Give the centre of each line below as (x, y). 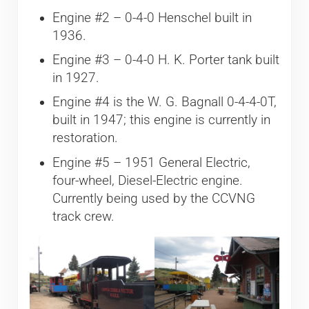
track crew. (83, 216)
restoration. (85, 138)
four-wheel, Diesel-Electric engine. (147, 180)
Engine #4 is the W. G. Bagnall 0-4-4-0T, (164, 102)
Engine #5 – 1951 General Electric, (151, 162)
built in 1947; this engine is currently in (161, 120)
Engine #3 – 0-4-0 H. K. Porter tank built (166, 60)
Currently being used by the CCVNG (153, 198)
